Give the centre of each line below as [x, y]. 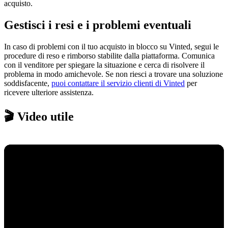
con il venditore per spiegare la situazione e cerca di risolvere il [104, 65]
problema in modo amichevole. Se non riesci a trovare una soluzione [113, 74]
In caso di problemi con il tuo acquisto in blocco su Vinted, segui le [111, 46]
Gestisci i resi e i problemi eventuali [98, 25]
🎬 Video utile [39, 116]
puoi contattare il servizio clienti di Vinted [118, 83]
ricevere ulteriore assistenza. [49, 92]
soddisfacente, [28, 83]
